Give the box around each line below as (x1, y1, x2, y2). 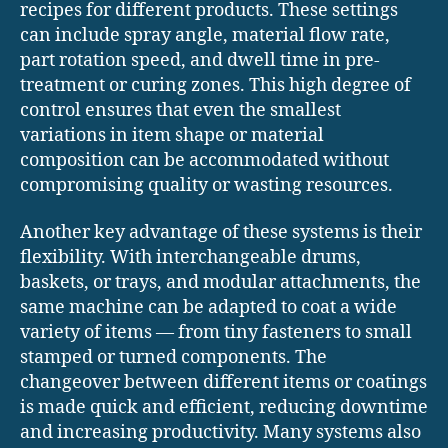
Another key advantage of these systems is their (20, 221, 422, 245)
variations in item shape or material (20, 123, 324, 147)
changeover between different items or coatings (20, 371, 427, 395)
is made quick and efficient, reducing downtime (20, 396, 428, 420)
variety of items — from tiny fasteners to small (20, 321, 412, 345)
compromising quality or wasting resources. (20, 173, 393, 197)
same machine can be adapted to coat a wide (20, 296, 397, 320)
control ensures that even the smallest (20, 98, 341, 122)
